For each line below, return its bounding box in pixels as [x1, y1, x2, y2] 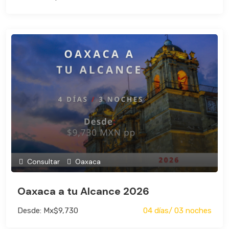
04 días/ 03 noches [143, 205, 212, 215]
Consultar [25, 156, 60, 166]
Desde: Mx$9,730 [17, 205, 78, 215]
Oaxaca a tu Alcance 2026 [17, 184, 149, 198]
